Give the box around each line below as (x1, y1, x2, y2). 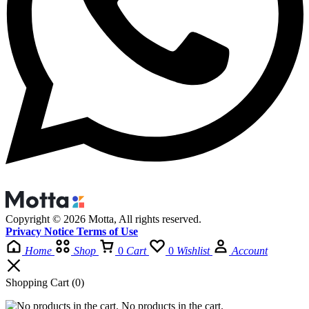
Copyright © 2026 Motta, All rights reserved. (6, 213, 201, 226)
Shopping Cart (6, 277, 72, 289)
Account (232, 245, 268, 257)
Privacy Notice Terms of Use (6, 226, 138, 238)
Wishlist (177, 245, 210, 257)
